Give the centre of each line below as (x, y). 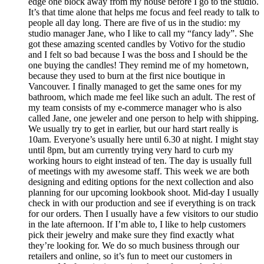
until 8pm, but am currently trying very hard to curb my (131, 150)
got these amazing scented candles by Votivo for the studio (137, 44)
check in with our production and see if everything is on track (142, 203)
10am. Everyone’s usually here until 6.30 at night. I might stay (143, 139)
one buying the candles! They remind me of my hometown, (138, 65)
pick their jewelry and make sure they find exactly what (131, 235)
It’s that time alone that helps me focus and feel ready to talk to (144, 12)
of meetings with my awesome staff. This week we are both (139, 171)
